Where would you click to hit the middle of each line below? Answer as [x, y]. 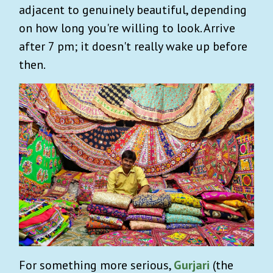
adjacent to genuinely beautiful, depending [133, 9]
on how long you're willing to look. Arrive [127, 28]
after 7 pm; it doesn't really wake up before [133, 46]
